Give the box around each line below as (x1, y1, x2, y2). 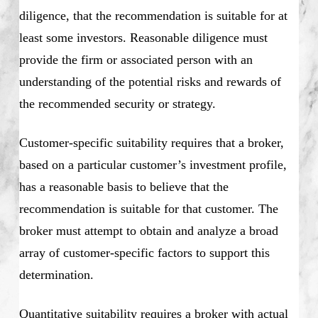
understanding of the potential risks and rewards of (18, 75, 281, 89)
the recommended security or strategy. (18, 97, 216, 111)
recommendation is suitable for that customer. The (18, 202, 278, 216)
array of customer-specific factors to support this (18, 246, 270, 261)
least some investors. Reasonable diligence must (18, 31, 268, 45)
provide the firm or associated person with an (18, 53, 253, 67)
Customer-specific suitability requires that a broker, (18, 136, 284, 150)
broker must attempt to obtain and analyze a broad (18, 224, 278, 238)
